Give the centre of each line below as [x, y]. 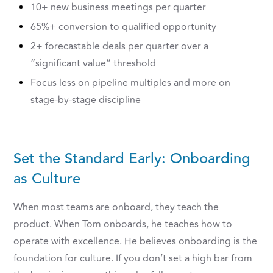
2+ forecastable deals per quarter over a [120, 47]
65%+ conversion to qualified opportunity [124, 27]
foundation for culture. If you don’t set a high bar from [133, 259]
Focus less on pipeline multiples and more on [131, 83]
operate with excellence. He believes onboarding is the [136, 242]
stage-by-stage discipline [86, 100]
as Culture [47, 179]
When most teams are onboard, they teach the [116, 207]
